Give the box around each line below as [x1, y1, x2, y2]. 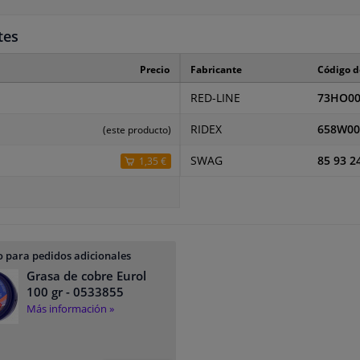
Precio [140, 63, 170, 77]
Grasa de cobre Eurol [26, 268, 146, 284]
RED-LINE [190, 91, 240, 106]
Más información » [26, 301, 114, 317]
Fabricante [190, 63, 242, 77]
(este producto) [103, 123, 171, 137]
